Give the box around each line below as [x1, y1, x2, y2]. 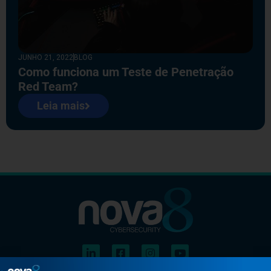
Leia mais [37, 99, 85, 112]
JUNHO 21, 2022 [18, 53, 73, 62]
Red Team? [18, 79, 78, 94]
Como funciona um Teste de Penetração [18, 64, 233, 79]
